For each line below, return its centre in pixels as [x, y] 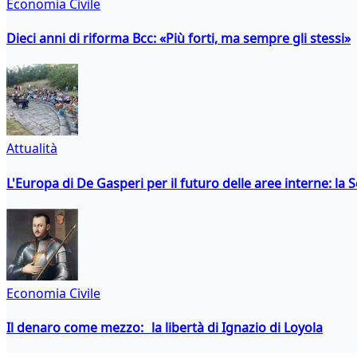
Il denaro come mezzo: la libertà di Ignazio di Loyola [165, 328]
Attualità [32, 149]
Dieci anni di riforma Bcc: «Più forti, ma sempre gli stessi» [178, 39]
